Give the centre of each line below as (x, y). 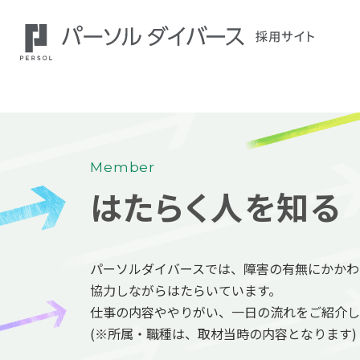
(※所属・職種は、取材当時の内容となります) (223, 333)
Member (123, 168)
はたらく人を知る (216, 206)
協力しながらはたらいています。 (186, 290)
